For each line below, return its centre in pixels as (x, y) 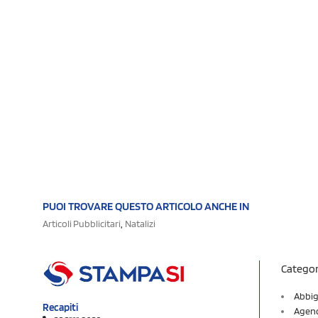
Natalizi (140, 223)
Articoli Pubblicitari (82, 223)
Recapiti (60, 308)
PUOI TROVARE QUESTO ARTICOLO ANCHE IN (146, 206)
